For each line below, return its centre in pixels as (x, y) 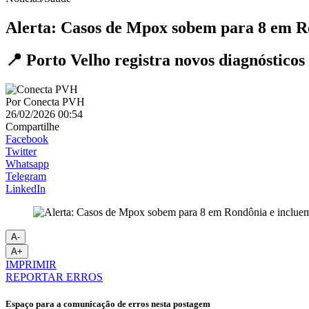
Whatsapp (27, 163)
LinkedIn (26, 188)
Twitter (21, 151)
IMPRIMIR (31, 264)
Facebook (27, 139)
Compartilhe (32, 126)
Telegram (26, 176)
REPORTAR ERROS (54, 277)
